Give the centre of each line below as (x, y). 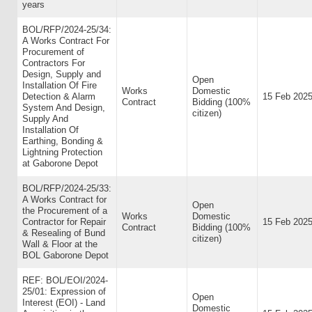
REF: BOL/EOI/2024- (65, 280)
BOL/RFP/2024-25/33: (67, 188)
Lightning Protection (62, 152)
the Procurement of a (65, 211)
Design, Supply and (62, 74)
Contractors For (54, 63)
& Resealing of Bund (64, 233)
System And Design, (64, 108)
